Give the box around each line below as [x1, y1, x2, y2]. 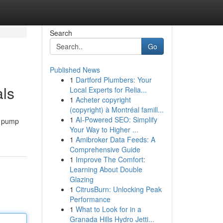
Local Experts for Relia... [69, 85, 147, 95]
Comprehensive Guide [69, 144, 140, 154]
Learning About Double [69, 164, 142, 174]
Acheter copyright [75, 95, 131, 105]
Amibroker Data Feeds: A [75, 134, 155, 144]
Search [49, 28, 72, 38]
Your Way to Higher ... [69, 124, 138, 134]
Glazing [69, 174, 94, 184]
